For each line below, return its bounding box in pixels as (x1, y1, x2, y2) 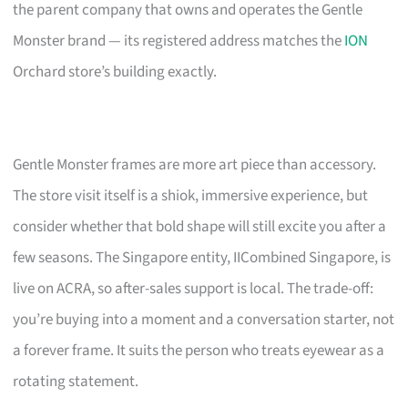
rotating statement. (13, 370, 139, 393)
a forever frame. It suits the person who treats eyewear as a (13, 339, 385, 362)
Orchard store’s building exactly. (13, 60, 218, 83)
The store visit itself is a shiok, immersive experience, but (13, 184, 369, 207)
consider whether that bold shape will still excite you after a (13, 215, 387, 238)
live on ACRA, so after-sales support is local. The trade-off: (13, 277, 374, 300)
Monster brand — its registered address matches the (13, 29, 345, 52)
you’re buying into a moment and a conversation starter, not (13, 308, 395, 331)
